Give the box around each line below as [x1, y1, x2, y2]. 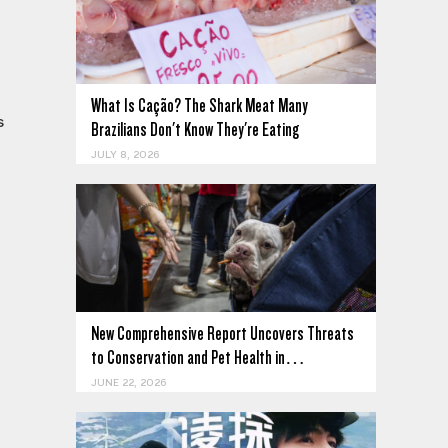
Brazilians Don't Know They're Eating [91, 119, 299, 141]
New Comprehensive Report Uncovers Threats [91, 323, 354, 345]
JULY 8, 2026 [91, 149, 159, 162]
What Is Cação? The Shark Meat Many [91, 95, 308, 117]
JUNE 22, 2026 [91, 377, 166, 390]
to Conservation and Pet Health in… [91, 347, 305, 369]
